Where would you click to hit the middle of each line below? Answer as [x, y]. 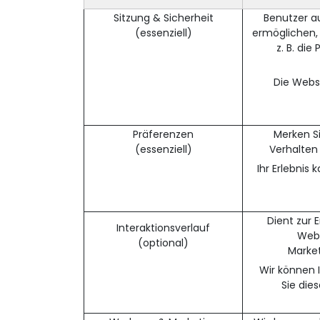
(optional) [163, 242]
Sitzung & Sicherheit [163, 17]
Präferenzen [163, 134]
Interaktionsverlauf [163, 227]
